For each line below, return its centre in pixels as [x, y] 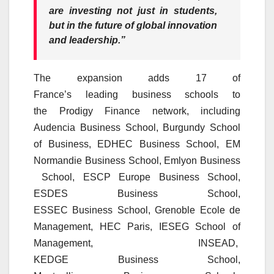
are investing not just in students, [133, 10]
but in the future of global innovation [133, 25]
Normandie [59, 160]
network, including [190, 111]
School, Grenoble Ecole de [177, 210]
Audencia [57, 127]
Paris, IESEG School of [181, 226]
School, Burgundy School [180, 127]
